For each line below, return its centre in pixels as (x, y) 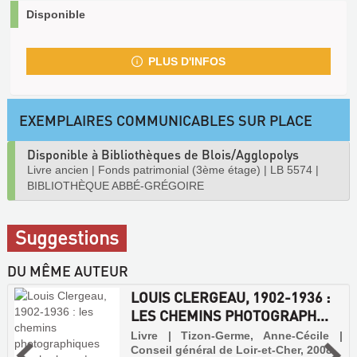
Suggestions (67, 237)
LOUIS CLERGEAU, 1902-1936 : (230, 297)
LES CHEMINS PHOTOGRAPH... (229, 315)
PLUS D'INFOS (186, 61)
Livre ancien (58, 170)
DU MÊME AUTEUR (68, 271)
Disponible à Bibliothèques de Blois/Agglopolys (163, 154)
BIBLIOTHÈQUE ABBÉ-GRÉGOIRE (116, 186)
